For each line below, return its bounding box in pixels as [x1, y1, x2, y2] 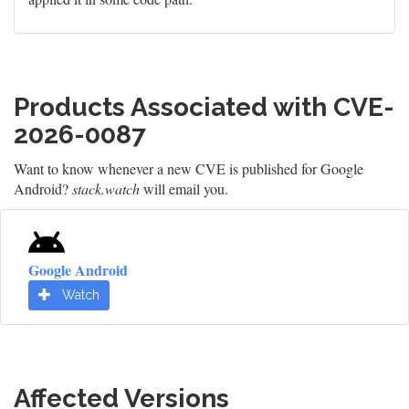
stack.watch [72, 179, 140, 198]
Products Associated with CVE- [14, 92, 394, 122]
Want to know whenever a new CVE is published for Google [14, 159, 363, 178]
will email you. [140, 179, 228, 198]
